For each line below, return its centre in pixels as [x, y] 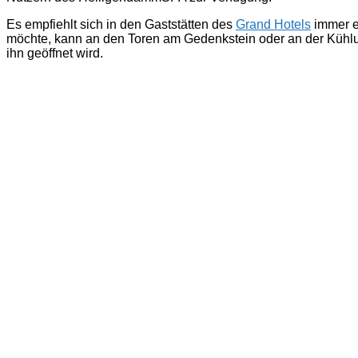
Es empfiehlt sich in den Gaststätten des [121, 24]
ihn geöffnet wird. [55, 53]
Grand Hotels [273, 24]
